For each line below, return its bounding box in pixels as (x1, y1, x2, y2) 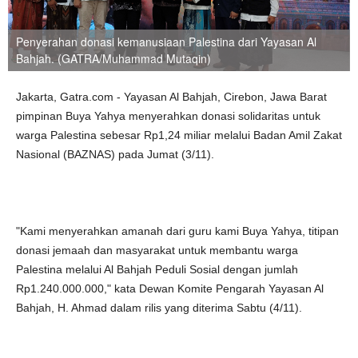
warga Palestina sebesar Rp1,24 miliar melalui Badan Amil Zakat (16, 129, 342, 141)
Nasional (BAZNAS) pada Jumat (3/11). (16, 148, 214, 161)
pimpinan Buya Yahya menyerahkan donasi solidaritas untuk (16, 109, 320, 122)
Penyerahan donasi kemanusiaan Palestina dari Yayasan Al (16, 34, 316, 50)
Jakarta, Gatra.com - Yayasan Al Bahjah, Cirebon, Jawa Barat (16, 90, 327, 103)
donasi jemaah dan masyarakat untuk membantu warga (16, 244, 298, 257)
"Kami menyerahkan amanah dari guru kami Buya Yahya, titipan (16, 225, 339, 237)
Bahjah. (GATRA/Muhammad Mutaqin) (16, 50, 211, 66)
